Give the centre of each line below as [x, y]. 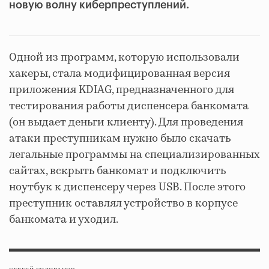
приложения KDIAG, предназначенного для [122, 90]
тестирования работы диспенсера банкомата [129, 106]
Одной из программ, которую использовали [124, 57]
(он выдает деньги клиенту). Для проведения [126, 122]
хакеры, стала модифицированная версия [119, 74]
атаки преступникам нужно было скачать [120, 138]
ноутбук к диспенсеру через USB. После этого [127, 187]
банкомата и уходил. [64, 219]
